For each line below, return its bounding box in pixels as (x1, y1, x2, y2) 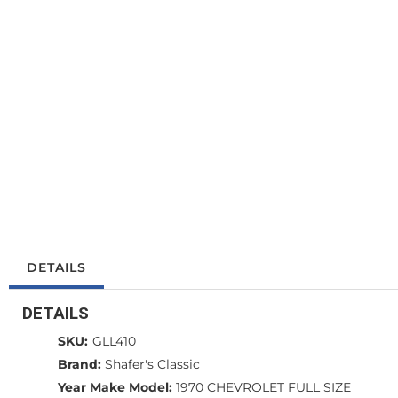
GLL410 (92, 333, 136, 349)
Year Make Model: (58, 379, 172, 395)
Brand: (58, 356, 101, 372)
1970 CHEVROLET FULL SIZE (176, 379, 351, 395)
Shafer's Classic (105, 356, 200, 372)
